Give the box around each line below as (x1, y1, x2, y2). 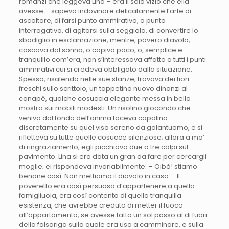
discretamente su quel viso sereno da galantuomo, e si (18, 123, 202, 133)
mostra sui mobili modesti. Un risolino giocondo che (18, 103, 191, 113)
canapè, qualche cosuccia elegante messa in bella (18, 94, 191, 104)
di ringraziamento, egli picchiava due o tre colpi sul (18, 142, 188, 152)
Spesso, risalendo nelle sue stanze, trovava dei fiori (18, 74, 189, 84)
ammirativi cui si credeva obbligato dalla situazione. (18, 64, 192, 75)
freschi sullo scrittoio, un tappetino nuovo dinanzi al (18, 84, 188, 94)
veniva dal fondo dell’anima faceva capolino (18, 113, 168, 123)
